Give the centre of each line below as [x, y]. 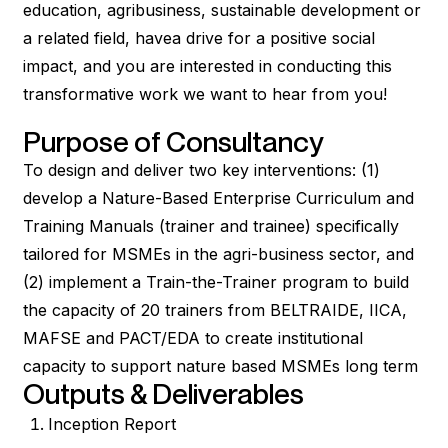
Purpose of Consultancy [173, 141]
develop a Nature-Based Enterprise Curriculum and [218, 197]
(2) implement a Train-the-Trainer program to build [215, 281]
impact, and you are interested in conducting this [207, 65]
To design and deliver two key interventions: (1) [201, 169]
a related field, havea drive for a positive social [198, 37]
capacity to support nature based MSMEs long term [220, 365]
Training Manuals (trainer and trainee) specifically [210, 225]
